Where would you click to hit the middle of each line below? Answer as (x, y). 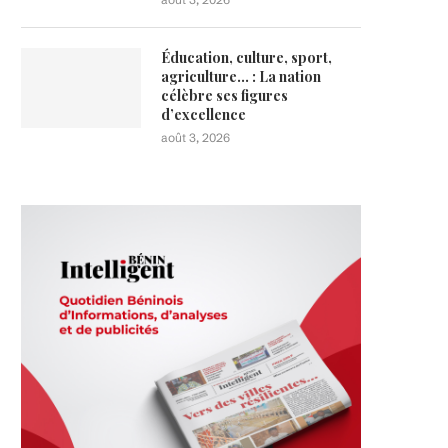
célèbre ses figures (224, 95)
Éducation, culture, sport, (246, 57)
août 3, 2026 (195, 137)
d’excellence (203, 114)
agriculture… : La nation (241, 76)
